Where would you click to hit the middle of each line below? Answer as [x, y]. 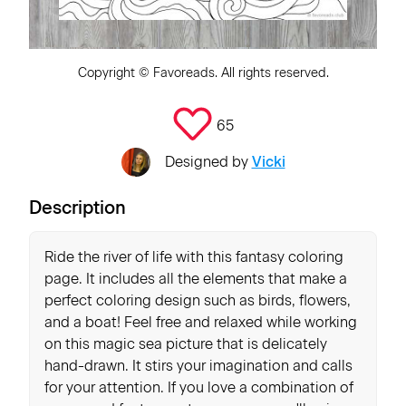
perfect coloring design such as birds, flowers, [198, 300]
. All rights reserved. [271, 73]
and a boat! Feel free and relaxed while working [201, 322]
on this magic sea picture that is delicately [186, 344]
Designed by [208, 162]
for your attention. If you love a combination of [199, 387]
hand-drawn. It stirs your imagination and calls [198, 366]
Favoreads [184, 73]
